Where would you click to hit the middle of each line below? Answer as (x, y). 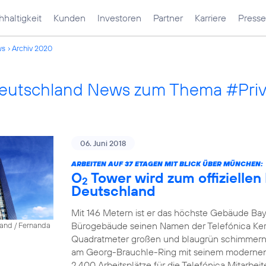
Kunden (69, 18)
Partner (168, 18)
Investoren (119, 18)
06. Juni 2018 (103, 143)
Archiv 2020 (32, 48)
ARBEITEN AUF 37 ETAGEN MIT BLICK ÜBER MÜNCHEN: (167, 164)
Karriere (210, 18)
